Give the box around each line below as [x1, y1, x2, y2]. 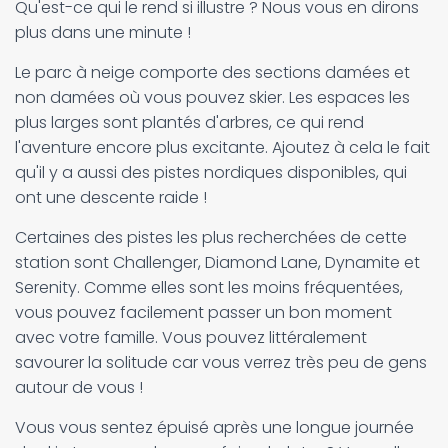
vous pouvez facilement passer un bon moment [15, 301, 392, 324]
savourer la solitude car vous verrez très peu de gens [15, 351, 427, 374]
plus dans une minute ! [15, 21, 195, 44]
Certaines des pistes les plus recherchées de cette [15, 226, 407, 249]
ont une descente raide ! [15, 186, 215, 209]
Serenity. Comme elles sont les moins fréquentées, [15, 276, 403, 299]
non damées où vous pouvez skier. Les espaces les [15, 86, 410, 109]
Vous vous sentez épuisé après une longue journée [15, 416, 414, 439]
